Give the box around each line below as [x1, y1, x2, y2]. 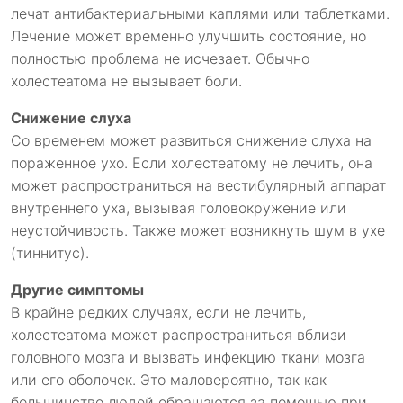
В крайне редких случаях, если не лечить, [11, 303, 306, 322]
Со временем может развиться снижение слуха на [11, 131, 372, 150]
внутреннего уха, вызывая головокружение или [11, 199, 346, 218]
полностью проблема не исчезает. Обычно [11, 49, 309, 68]
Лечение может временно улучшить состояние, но [11, 27, 366, 46]
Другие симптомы [11, 281, 144, 300]
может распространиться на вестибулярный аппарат [11, 176, 386, 195]
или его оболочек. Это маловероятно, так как [11, 371, 327, 390]
